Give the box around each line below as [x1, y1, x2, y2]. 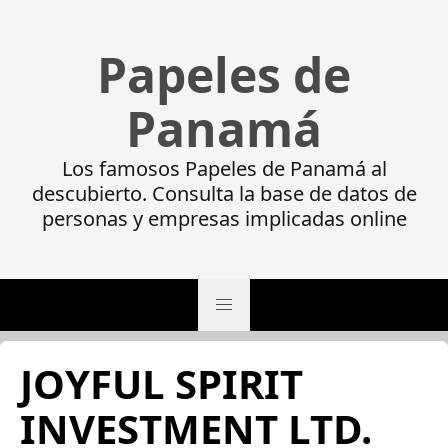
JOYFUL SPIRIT [20, 356, 303, 411]
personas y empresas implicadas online [41, 205, 407, 232]
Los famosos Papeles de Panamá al [61, 155, 387, 182]
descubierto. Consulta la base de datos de [31, 180, 417, 207]
